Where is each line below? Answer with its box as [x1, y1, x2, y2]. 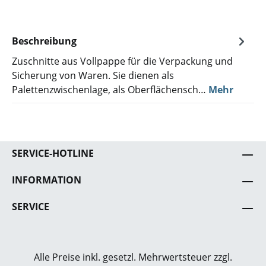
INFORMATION [12, 173, 81, 186]
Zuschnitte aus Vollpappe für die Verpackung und [12, 55, 233, 68]
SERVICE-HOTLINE [12, 147, 94, 160]
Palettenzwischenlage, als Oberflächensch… [12, 83, 208, 96]
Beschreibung [12, 34, 77, 47]
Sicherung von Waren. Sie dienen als [12, 69, 174, 82]
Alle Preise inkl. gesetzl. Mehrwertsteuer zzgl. [34, 251, 232, 264]
